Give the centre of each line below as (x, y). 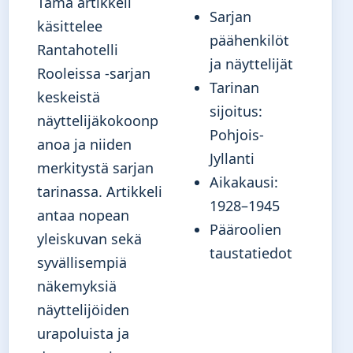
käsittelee (70, 26)
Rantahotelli (78, 49)
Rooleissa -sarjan (94, 73)
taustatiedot (251, 253)
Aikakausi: (244, 182)
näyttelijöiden (83, 309)
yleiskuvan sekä (89, 238)
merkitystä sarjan (95, 167)
